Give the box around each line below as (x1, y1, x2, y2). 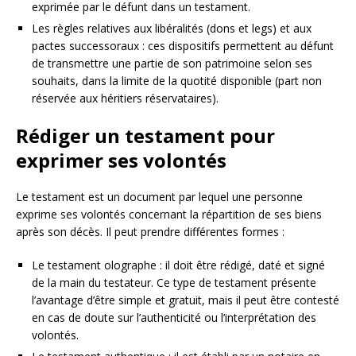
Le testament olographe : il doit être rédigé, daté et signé (32, 257, 325, 273)
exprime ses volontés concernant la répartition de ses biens (16, 207, 322, 222)
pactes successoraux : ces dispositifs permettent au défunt (32, 38, 334, 53)
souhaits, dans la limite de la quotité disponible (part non (32, 73, 322, 88)
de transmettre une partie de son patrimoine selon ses (32, 56, 312, 71)
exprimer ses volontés (16, 147, 226, 173)
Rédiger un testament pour (16, 122, 275, 149)
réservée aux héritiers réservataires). (32, 91, 219, 106)
